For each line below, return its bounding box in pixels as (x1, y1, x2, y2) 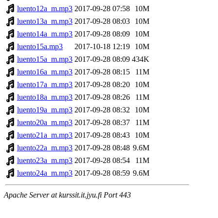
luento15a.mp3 (17, 42, 63, 51)
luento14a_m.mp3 (17, 30, 73, 38)
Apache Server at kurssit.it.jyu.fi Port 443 (4, 191, 131, 200)
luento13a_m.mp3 (17, 17, 73, 26)
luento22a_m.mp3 (17, 144, 73, 152)
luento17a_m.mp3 (17, 80, 73, 89)
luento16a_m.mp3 (17, 68, 73, 76)
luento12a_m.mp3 (17, 4, 73, 13)
